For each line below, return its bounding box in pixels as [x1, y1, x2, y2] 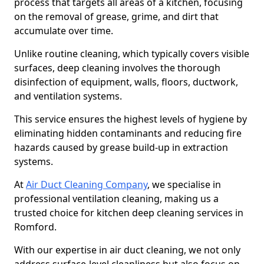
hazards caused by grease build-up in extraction [14, 141, 228, 154]
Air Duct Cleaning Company [26, 178, 147, 191]
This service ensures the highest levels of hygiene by [14, 113, 247, 126]
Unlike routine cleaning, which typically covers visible [14, 47, 249, 60]
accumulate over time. [14, 24, 115, 37]
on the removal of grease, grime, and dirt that [14, 10, 219, 23]
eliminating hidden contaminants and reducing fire [14, 127, 242, 140]
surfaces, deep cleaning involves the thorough [14, 61, 220, 74]
